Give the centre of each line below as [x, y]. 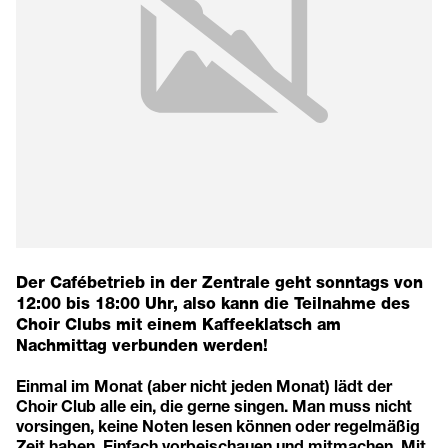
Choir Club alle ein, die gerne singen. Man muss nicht [214, 405]
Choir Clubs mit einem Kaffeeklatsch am [178, 324]
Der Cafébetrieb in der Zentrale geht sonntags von [219, 282]
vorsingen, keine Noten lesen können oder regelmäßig [218, 425]
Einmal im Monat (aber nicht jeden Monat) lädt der [204, 385]
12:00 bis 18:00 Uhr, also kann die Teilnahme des [213, 303]
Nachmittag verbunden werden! [142, 345]
